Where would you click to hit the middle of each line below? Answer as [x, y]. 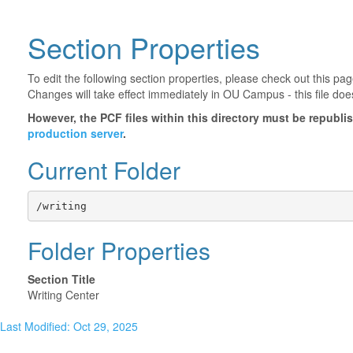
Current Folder [104, 170]
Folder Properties [119, 250]
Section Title [61, 279]
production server [75, 133]
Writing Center [63, 295]
